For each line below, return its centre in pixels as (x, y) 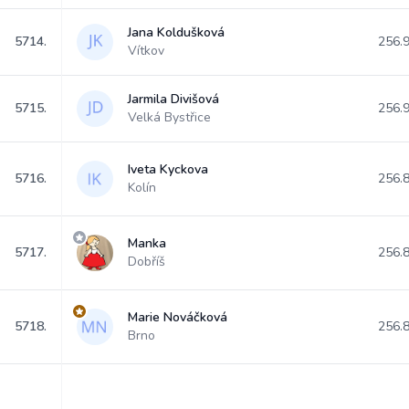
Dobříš (147, 262)
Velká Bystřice (169, 117)
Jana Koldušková (176, 32)
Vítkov (146, 51)
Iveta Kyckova (168, 169)
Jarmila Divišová (173, 99)
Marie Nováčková (178, 317)
